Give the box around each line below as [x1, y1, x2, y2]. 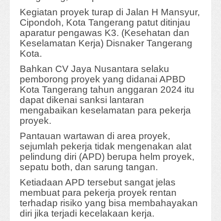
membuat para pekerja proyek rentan [20, 187, 177, 198]
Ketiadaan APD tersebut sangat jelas [20, 177, 176, 188]
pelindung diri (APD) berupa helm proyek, [20, 151, 194, 162]
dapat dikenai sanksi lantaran [20, 95, 144, 106]
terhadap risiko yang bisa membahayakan [20, 198, 198, 209]
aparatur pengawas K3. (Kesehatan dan [20, 28, 189, 38]
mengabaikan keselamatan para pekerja [20, 105, 191, 116]
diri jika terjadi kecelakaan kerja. [20, 208, 154, 219]
